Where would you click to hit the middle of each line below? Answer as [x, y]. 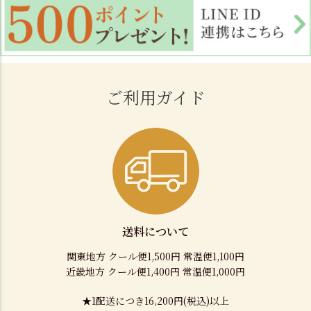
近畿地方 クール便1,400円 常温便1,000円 [155, 271]
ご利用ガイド [155, 96]
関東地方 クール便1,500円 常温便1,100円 [155, 256]
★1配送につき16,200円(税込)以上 [155, 300]
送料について [155, 231]
